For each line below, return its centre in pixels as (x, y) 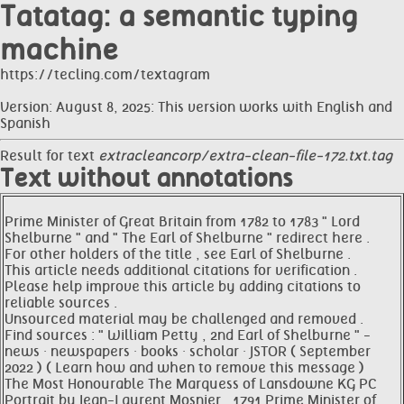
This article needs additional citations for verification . (181, 271)
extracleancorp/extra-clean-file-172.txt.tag (245, 156)
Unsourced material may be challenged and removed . (184, 319)
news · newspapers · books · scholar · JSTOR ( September (188, 352)
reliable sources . (61, 303)
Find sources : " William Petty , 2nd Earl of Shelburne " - (188, 335)
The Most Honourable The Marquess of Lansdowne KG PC (191, 384)
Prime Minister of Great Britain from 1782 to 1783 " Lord (182, 222)
